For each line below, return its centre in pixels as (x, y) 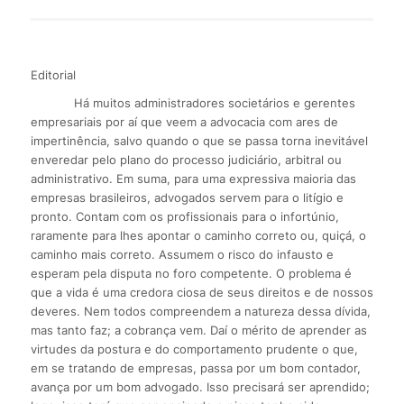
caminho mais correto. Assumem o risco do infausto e (182, 254)
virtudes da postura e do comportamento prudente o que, (194, 349)
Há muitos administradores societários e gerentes (193, 102)
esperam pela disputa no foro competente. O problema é (191, 273)
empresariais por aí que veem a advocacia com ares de (184, 121)
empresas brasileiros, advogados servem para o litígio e (187, 197)
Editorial (53, 74)
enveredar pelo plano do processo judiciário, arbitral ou (186, 159)
